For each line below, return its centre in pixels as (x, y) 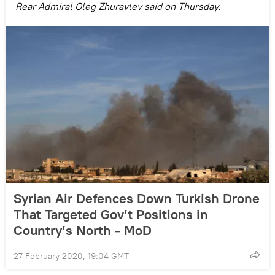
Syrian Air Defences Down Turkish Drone (137, 198)
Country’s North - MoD (83, 230)
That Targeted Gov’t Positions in (111, 214)
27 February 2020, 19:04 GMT (71, 256)
